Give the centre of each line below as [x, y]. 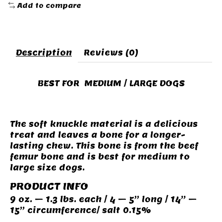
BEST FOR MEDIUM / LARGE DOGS [111, 84]
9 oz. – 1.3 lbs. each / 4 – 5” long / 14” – [103, 200]
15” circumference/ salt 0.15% [81, 211]
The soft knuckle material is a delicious [104, 124]
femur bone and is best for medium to [100, 157]
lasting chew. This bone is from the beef [104, 146]
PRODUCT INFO [49, 186]
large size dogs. [47, 168]
